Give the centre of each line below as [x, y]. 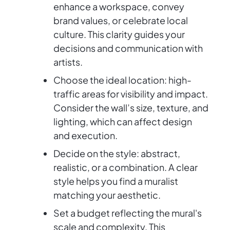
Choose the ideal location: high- [122, 80]
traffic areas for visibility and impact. [131, 94]
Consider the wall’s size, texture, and [131, 108]
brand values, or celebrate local [121, 21]
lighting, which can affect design [123, 122]
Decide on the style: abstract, [117, 154]
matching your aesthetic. [107, 195]
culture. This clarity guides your [119, 34]
